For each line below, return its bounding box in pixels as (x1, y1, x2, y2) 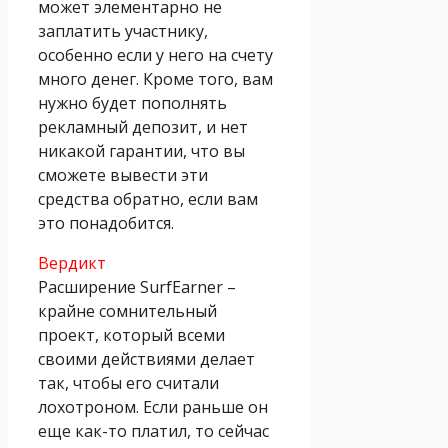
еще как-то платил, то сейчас (38, 419, 269, 442)
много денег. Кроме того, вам (38, 67, 273, 90)
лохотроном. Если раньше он (38, 395, 268, 418)
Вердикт (38, 251, 106, 274)
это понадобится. (38, 211, 174, 234)
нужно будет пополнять (38, 91, 227, 114)
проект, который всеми (38, 323, 225, 346)
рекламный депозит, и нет (38, 115, 248, 138)
